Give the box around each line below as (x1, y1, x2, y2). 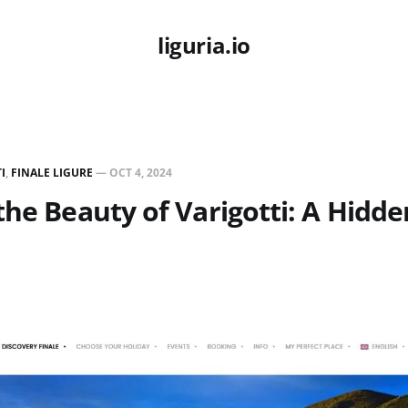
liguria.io (158, 30, 250, 60)
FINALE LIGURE (11, 165, 93, 180)
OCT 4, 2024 (109, 165, 172, 180)
